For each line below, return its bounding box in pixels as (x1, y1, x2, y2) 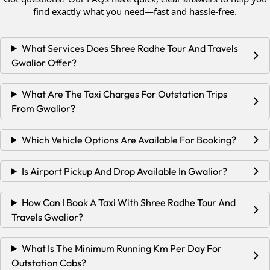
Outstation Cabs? (11, 256, 86, 269)
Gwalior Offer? (11, 56, 77, 69)
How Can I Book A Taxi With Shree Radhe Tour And (21, 196, 236, 209)
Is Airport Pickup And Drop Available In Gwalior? (21, 165, 227, 177)
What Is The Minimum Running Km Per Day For (21, 242, 222, 254)
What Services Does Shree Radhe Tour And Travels (21, 42, 238, 54)
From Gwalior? (11, 102, 75, 115)
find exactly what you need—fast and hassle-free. (33, 5, 237, 17)
